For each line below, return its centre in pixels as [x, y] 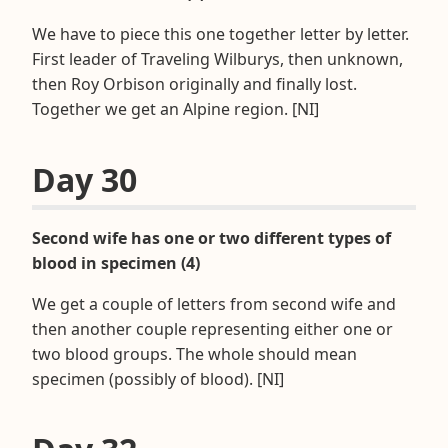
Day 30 [84, 179]
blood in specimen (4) [116, 262]
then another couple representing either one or [212, 328]
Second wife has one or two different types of [211, 237]
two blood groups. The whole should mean [194, 353]
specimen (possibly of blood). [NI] [158, 378]
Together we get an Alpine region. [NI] [175, 108]
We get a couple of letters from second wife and [214, 303]
